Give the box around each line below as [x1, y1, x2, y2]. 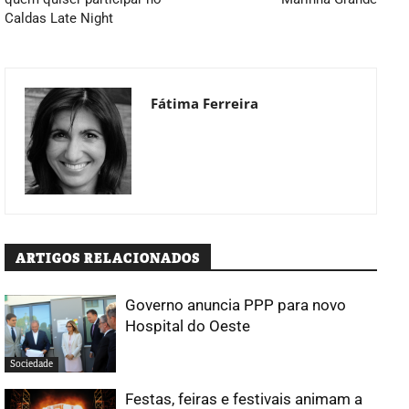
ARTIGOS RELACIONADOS [16, 249, 200, 267]
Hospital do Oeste [125, 316, 251, 335]
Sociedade [10, 358, 53, 371]
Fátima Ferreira [151, 93, 258, 112]
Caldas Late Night [5, 9, 113, 26]
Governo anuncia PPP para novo [125, 295, 347, 314]
